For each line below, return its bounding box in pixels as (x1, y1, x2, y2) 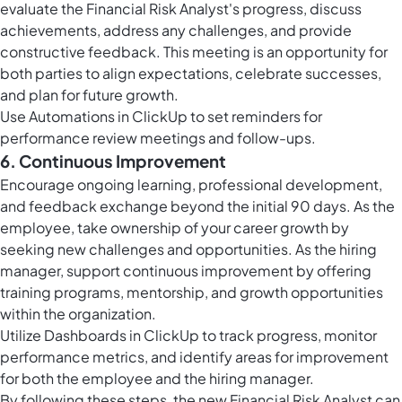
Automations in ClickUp (29, 107, 188, 127)
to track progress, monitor (199, 326, 377, 345)
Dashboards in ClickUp (44, 326, 199, 345)
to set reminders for (188, 107, 322, 127)
